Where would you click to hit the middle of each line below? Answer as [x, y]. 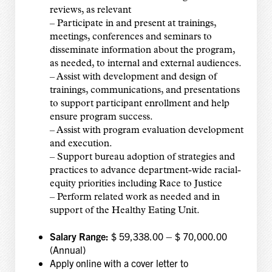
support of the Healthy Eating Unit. [124, 211]
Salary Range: [80, 236]
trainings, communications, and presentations [144, 91]
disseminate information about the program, [142, 51]
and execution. [81, 144]
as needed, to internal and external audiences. [145, 64]
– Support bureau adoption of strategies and [142, 158]
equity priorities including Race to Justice [136, 184]
